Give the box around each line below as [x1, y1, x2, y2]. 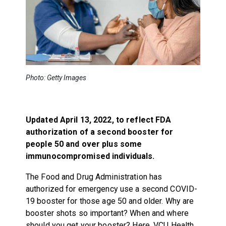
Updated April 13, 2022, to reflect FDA [25, 115, 172, 125]
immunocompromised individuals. [25, 151, 155, 161]
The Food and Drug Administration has [25, 172, 162, 182]
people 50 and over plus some [25, 139, 142, 149]
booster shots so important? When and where [25, 208, 189, 218]
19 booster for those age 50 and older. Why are [25, 196, 194, 206]
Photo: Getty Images [25, 73, 86, 82]
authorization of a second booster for [25, 127, 174, 137]
